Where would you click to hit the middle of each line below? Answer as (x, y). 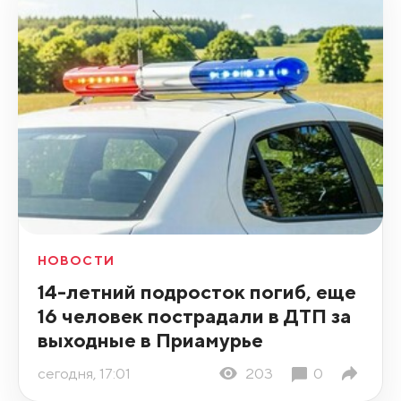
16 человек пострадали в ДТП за (194, 316)
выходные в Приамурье (150, 340)
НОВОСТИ (76, 261)
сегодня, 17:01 (84, 373)
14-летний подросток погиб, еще (196, 292)
